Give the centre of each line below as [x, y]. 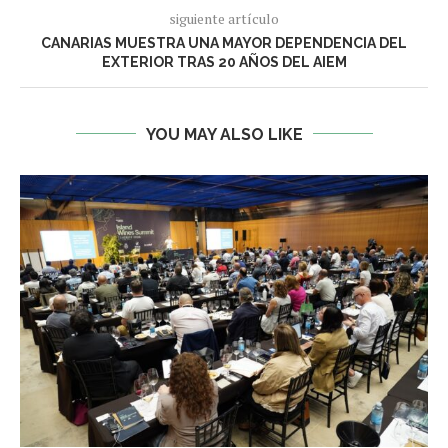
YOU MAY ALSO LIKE [224, 134]
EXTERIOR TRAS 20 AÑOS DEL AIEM [224, 61]
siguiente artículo [224, 18]
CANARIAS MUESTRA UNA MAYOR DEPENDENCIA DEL [224, 42]
